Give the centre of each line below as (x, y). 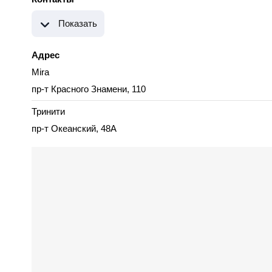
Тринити (48, 112)
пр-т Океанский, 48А (74, 129)
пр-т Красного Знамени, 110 (89, 89)
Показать (78, 24)
